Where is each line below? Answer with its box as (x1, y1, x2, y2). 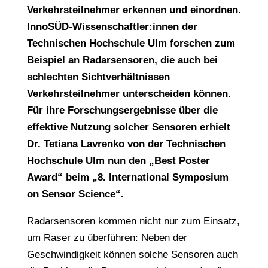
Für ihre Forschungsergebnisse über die (26, 105, 218, 116)
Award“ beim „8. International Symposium (26, 172, 229, 183)
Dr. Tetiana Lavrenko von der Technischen (26, 138, 226, 150)
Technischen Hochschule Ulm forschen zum (26, 38, 235, 49)
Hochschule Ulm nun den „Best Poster (26, 155, 210, 166)
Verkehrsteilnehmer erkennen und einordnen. (26, 4, 241, 16)
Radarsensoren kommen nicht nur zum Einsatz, (26, 215, 240, 227)
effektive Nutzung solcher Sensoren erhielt (26, 121, 230, 133)
